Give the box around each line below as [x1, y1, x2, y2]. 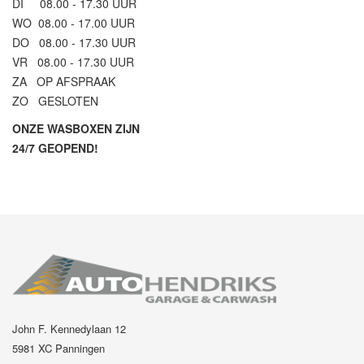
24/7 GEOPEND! [12, 140, 98, 157]
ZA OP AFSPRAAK [12, 73, 115, 90]
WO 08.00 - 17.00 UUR [12, 15, 135, 32]
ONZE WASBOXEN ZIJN [12, 120, 140, 137]
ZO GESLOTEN [12, 93, 98, 110]
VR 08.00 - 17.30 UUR [12, 54, 134, 71]
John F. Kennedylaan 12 [12, 321, 126, 336]
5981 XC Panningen [12, 340, 105, 356]
